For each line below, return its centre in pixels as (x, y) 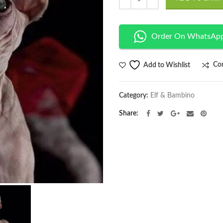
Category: (134, 96)
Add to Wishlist (167, 65)
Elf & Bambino (172, 96)
